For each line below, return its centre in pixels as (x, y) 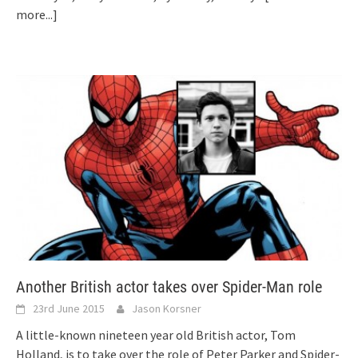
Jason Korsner (167, 308)
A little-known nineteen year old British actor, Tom (156, 334)
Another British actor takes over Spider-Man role (169, 286)
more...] (37, 15)
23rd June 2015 (69, 308)
